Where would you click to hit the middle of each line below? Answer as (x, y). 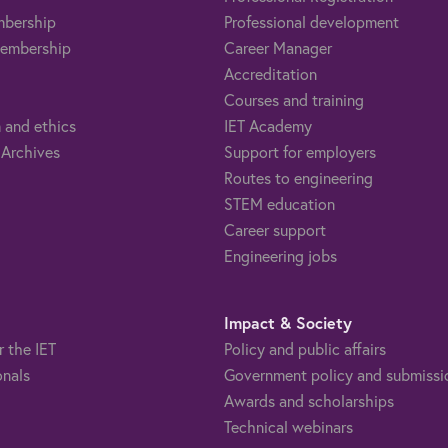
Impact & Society (288, 322)
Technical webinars (288, 426)
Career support (275, 229)
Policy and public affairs (305, 348)
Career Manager (278, 47)
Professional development (311, 21)
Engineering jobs (280, 255)
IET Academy (268, 125)
